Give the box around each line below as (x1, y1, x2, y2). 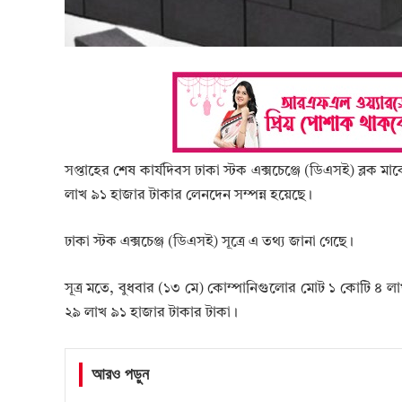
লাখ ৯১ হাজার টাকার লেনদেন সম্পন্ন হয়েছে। (65, 188, 312, 203)
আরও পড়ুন (92, 365, 149, 383)
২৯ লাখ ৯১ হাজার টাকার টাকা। (65, 306, 238, 320)
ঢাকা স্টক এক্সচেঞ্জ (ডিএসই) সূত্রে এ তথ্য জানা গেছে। (65, 235, 354, 249)
